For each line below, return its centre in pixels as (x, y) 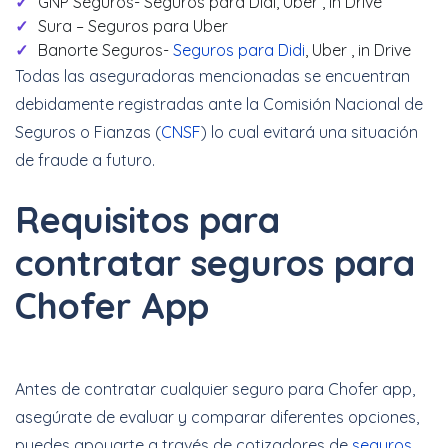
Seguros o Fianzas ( (88, 132)
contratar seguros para (215, 263)
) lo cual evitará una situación (309, 132)
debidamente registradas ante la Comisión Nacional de (219, 104)
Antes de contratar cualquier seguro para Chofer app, (215, 389)
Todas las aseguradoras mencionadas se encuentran (212, 76)
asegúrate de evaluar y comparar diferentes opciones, (217, 417)
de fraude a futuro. (85, 160)
